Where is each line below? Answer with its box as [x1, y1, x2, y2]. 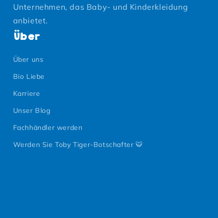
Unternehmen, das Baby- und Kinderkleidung [13, 2, 188, 12]
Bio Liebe [13, 72, 45, 81]
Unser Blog [13, 106, 51, 115]
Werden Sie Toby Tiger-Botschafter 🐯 [13, 140, 143, 149]
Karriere [13, 89, 40, 98]
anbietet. [13, 16, 49, 25]
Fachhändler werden [13, 123, 83, 132]
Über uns [13, 55, 44, 64]
